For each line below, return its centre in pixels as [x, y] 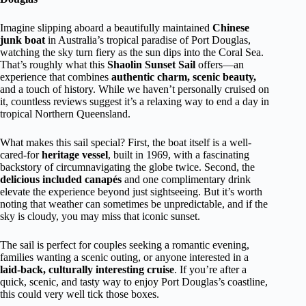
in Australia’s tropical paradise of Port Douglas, [148, 40]
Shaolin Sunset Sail [151, 65]
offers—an [220, 65]
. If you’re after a [210, 269]
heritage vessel [75, 155]
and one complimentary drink [186, 179]
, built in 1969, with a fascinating [179, 155]
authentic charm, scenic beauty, [184, 77]
